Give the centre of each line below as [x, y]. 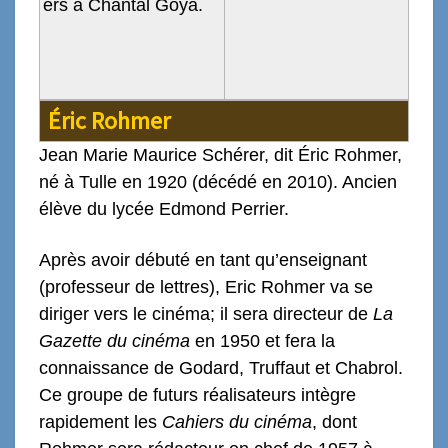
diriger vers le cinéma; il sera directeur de [206, 313]
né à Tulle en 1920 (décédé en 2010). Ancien [218, 181]
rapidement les [100, 421]
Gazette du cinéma [114, 340]
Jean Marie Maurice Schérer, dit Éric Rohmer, [220, 154]
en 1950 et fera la [262, 340]
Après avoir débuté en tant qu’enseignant [203, 259]
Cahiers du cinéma [237, 421]
